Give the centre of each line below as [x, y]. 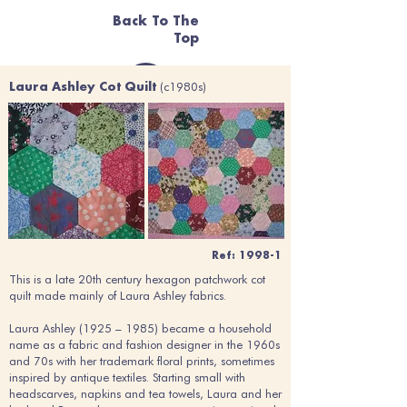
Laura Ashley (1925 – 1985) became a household [140, 328]
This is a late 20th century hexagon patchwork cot [137, 279]
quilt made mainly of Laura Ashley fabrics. [118, 295]
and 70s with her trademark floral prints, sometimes [142, 361]
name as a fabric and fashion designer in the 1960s [144, 344]
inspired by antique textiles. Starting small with [127, 377]
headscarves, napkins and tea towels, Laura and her [145, 393]
